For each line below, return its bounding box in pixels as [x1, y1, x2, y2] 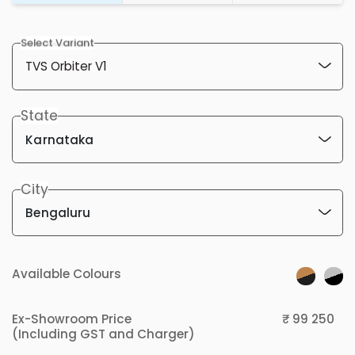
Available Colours [12, 265, 121, 283]
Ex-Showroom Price [12, 311, 132, 328]
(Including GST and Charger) [12, 326, 195, 343]
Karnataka [25, 131, 94, 148]
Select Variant [20, 35, 94, 51]
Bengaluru [25, 204, 91, 222]
